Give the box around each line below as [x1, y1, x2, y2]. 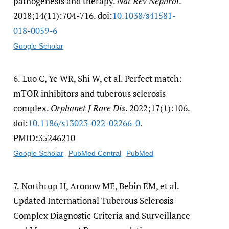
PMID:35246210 [13, 131, 75, 144]
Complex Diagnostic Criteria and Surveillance [13, 209, 190, 221]
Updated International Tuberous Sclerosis [13, 194, 173, 207]
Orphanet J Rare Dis [50, 102, 125, 114]
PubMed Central [68, 149, 121, 157]
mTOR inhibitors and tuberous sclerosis [13, 87, 166, 99]
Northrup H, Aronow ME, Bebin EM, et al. [21, 179, 179, 192]
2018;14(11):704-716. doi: [13, 9, 112, 21]
